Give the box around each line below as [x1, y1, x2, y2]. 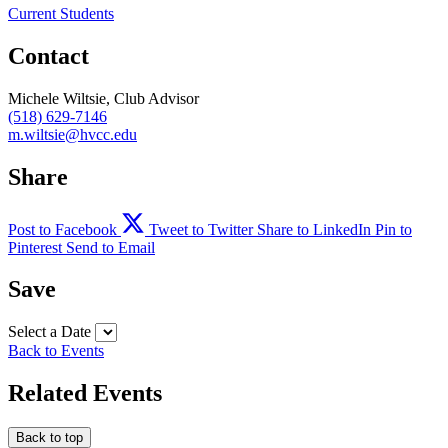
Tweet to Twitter [149, 220, 253, 238]
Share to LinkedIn [257, 220, 371, 238]
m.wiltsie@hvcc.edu [8, 125, 137, 143]
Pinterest [8, 238, 62, 256]
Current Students [8, 4, 114, 22]
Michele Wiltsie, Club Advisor [8, 89, 199, 107]
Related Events [8, 380, 162, 407]
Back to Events [8, 342, 104, 360]
